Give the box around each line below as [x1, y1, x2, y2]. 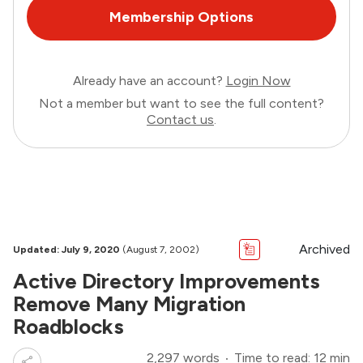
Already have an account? [72, 73, 226, 89]
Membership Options [109, 7, 254, 26]
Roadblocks [13, 314, 124, 340]
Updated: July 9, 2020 [13, 244, 120, 256]
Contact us [147, 112, 214, 128]
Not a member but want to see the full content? [39, 96, 324, 112]
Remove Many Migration [13, 291, 246, 318]
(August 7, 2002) [120, 244, 199, 256]
